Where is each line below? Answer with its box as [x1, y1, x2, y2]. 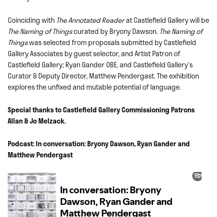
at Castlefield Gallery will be [124, 15, 209, 25]
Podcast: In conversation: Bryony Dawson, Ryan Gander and [8, 138, 190, 149]
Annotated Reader [68, 15, 124, 25]
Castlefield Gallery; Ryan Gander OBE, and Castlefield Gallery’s [8, 59, 193, 70]
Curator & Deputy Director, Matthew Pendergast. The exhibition [8, 70, 199, 81]
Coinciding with [8, 15, 56, 25]
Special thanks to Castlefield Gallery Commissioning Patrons [8, 104, 195, 115]
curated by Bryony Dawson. [72, 26, 159, 36]
